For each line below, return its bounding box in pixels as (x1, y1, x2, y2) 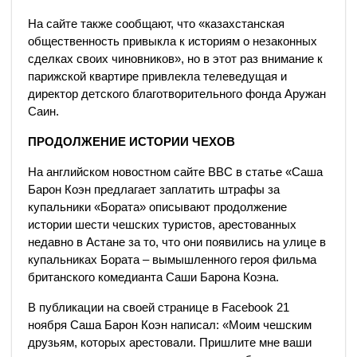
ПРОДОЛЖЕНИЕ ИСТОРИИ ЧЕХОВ (28, 135, 235, 148)
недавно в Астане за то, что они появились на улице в (28, 235, 326, 249)
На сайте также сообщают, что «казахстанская (28, 17, 284, 30)
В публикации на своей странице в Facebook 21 (28, 300, 289, 314)
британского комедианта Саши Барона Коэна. (28, 270, 279, 284)
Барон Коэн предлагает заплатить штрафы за (28, 182, 280, 196)
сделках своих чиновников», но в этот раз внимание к (28, 52, 323, 65)
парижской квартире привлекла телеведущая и (28, 69, 287, 83)
